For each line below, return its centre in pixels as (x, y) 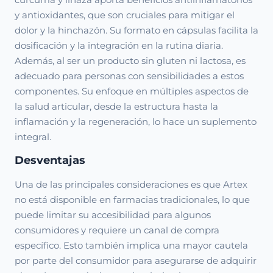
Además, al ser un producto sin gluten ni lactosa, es (130, 61)
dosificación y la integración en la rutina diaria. (119, 45)
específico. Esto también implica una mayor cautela (131, 245)
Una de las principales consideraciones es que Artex (131, 184)
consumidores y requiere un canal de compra (117, 230)
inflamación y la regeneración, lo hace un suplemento (136, 122)
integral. (33, 137)
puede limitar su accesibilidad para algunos (113, 215)
